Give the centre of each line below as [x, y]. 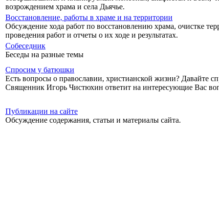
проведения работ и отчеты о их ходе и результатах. [92, 35]
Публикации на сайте [42, 111]
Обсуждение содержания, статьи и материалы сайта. [93, 120]
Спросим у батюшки [40, 69]
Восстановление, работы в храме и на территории [89, 17]
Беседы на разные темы [44, 54]
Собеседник [25, 45]
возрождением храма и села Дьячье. [65, 6]
